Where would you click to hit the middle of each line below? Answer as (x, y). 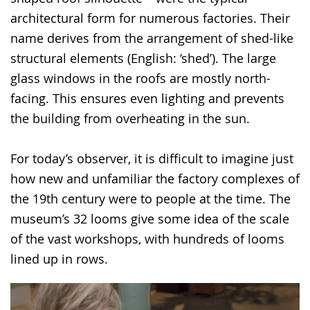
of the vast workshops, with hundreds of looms (147, 239)
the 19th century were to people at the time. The (151, 199)
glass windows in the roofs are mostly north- (140, 79)
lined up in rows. (59, 259)
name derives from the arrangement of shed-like (152, 38)
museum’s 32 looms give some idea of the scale (150, 219)
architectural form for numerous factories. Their (150, 18)
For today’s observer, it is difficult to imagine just (152, 159)
